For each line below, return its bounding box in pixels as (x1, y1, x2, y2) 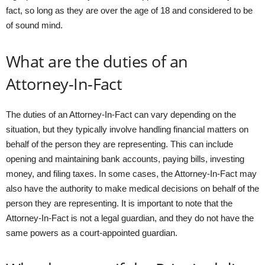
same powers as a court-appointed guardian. (6, 227, 177, 238)
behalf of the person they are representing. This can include (6, 138, 233, 149)
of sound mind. (6, 20, 63, 30)
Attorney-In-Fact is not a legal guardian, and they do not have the (6, 212, 254, 223)
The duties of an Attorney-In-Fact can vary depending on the (6, 109, 236, 119)
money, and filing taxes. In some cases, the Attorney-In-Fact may (6, 168, 257, 179)
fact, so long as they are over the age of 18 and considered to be (6, 5, 253, 15)
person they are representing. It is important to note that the (6, 198, 232, 208)
